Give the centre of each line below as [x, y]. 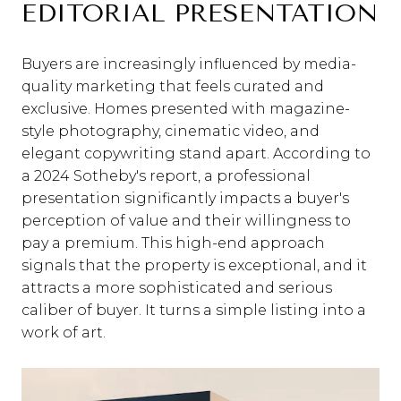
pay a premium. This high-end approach [173, 243]
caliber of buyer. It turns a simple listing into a [194, 311]
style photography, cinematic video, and [171, 132]
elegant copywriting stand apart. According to [196, 154]
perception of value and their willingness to [186, 221]
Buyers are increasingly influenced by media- [189, 64]
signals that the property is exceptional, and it [194, 266]
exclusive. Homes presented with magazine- [186, 109]
